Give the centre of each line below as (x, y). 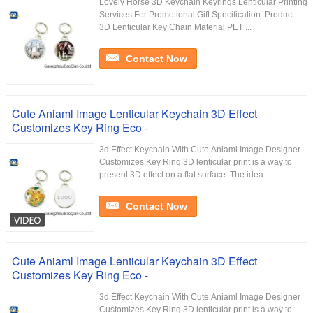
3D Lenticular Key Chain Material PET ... (175, 27)
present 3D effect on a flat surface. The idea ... (185, 175)
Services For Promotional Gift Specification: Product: (198, 15)
